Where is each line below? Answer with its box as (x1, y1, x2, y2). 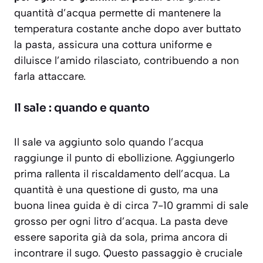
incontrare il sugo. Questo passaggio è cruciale (14, 247, 242, 260)
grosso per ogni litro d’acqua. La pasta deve (14, 215, 228, 228)
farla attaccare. (14, 70, 86, 83)
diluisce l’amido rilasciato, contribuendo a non (14, 54, 239, 68)
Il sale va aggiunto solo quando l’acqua (14, 136, 204, 149)
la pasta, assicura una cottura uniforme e (14, 38, 212, 52)
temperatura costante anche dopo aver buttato (14, 22, 241, 36)
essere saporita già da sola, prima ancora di (14, 231, 228, 244)
